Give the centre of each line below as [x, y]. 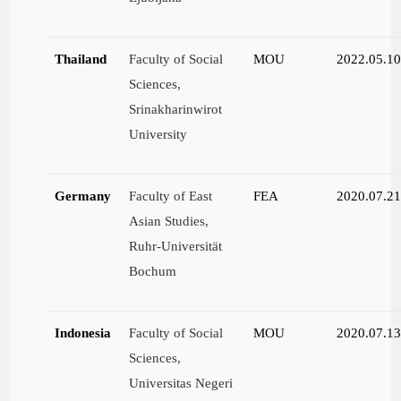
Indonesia [83, 333]
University [158, 134]
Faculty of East [171, 196]
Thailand [81, 59]
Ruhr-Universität [176, 246]
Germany [83, 196]
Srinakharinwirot [176, 109]
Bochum [153, 271]
